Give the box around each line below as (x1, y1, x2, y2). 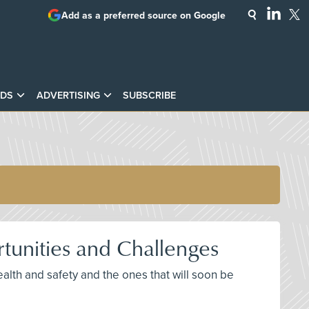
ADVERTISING (36, 89, 100, 101)
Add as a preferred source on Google (61, 9, 226, 21)
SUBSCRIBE (122, 89, 176, 101)
